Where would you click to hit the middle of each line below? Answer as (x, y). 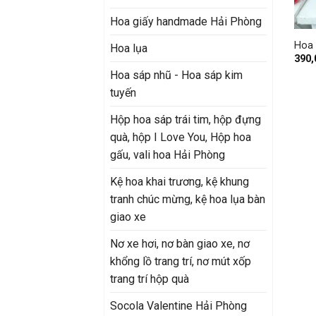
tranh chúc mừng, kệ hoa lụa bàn (188, 199)
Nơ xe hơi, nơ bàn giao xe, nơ (180, 243)
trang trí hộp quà (150, 279)
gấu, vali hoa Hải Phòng (168, 154)
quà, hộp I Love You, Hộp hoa (181, 137)
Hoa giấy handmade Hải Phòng (186, 21)
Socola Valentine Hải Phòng (178, 305)
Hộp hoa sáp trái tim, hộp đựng (186, 119)
